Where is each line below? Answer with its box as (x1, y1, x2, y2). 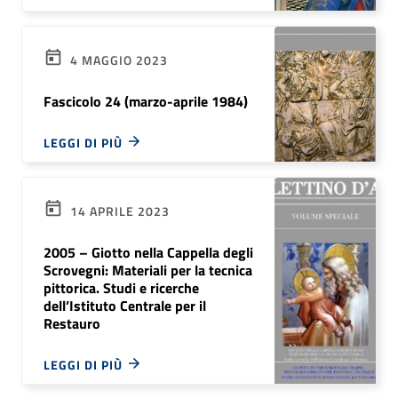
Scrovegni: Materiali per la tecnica (44, 259, 252, 281)
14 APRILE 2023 (67, 202, 170, 220)
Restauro (44, 313, 100, 334)
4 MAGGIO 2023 (67, 51, 168, 69)
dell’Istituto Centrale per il (44, 295, 206, 316)
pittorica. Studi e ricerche (44, 277, 199, 298)
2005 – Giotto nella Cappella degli (44, 242, 253, 263)
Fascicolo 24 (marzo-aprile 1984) (44, 91, 248, 112)
